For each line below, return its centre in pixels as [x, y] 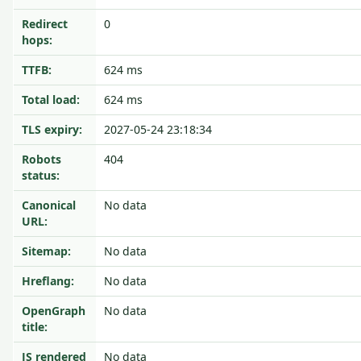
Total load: [51, 100]
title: [35, 327]
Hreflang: [48, 281]
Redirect [45, 24]
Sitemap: [46, 251]
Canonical [49, 205]
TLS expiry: [52, 129]
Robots [41, 159]
